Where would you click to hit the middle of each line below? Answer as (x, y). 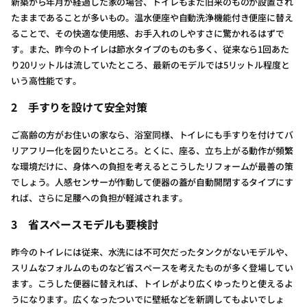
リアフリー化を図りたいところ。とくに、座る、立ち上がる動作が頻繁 (152, 150)
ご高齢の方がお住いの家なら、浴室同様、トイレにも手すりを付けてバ (152, 135)
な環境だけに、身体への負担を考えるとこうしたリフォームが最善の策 (152, 166)
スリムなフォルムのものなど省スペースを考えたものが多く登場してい (152, 268)
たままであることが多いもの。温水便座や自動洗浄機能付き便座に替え (152, 17)
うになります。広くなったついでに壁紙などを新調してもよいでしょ (148, 299)
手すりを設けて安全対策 (87, 107)
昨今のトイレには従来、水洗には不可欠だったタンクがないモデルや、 (152, 252)
